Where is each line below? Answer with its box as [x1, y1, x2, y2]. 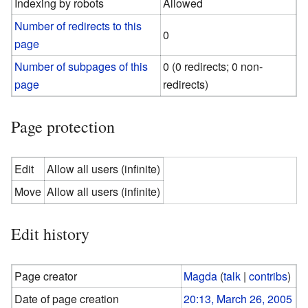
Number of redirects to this [14, 17, 142, 34]
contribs [249, 267, 288, 284]
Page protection [11, 115, 115, 137]
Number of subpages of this [14, 58, 148, 74]
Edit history [11, 222, 89, 245]
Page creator [14, 267, 78, 284]
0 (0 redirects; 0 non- [163, 58, 263, 74]
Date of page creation [14, 290, 120, 307]
